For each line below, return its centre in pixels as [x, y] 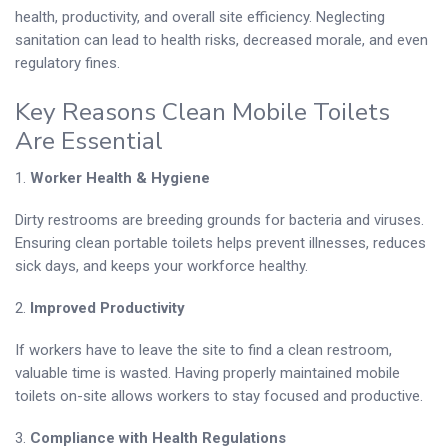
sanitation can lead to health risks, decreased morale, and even [221, 39]
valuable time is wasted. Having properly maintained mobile [207, 373]
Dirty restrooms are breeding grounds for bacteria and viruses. [219, 220]
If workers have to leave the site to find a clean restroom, [203, 350]
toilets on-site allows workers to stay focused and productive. [219, 396]
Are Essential [89, 140]
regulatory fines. [67, 62]
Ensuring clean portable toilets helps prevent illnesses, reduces [220, 243]
